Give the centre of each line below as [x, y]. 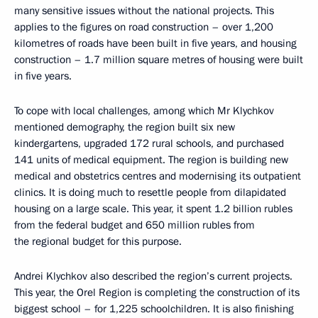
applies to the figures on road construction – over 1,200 [144, 27]
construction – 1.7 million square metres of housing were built [159, 60]
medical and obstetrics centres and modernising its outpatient [158, 176]
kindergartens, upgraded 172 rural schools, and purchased [149, 144]
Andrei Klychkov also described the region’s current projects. [153, 276]
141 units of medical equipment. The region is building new [151, 160]
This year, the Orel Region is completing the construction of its [157, 293]
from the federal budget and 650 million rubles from [135, 225]
